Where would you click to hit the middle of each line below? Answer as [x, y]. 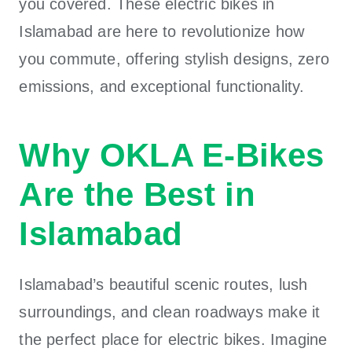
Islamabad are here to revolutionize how [162, 31]
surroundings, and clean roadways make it [170, 312]
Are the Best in [137, 194]
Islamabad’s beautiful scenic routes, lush [163, 284]
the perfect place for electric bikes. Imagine [173, 339]
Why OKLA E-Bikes [172, 155]
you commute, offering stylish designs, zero [174, 59]
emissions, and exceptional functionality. [162, 86]
